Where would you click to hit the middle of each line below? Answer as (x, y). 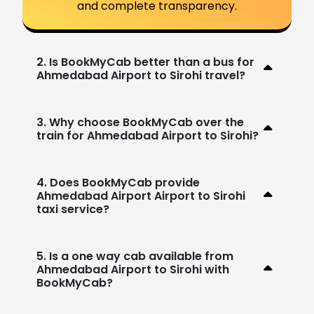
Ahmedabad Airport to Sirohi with (133, 269)
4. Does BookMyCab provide (118, 182)
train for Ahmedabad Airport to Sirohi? (148, 135)
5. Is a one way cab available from (135, 256)
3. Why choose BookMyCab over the (140, 122)
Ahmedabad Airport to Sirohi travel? (141, 75)
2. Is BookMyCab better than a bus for (145, 62)
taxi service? (73, 209)
